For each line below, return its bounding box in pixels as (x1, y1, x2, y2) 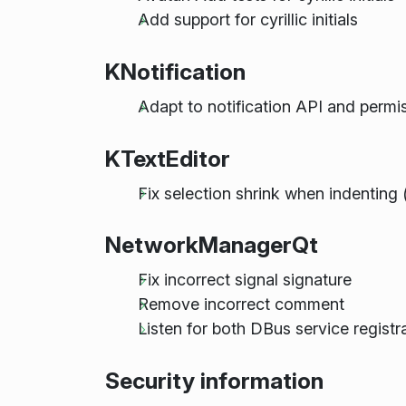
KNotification (104, 58, 246, 86)
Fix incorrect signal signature (137, 270, 352, 290)
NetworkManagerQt (104, 231, 318, 259)
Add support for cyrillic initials (137, 10, 358, 30)
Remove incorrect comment (137, 295, 344, 314)
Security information (104, 366, 324, 394)
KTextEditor (104, 144, 230, 172)
